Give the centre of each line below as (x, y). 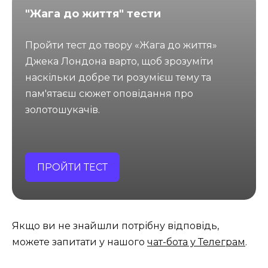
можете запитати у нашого (80, 242)
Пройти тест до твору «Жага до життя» (121, 45)
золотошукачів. (63, 110)
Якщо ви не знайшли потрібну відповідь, (115, 226)
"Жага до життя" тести (93, 14)
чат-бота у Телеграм (196, 242)
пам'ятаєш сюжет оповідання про (109, 94)
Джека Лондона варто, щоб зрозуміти (120, 62)
